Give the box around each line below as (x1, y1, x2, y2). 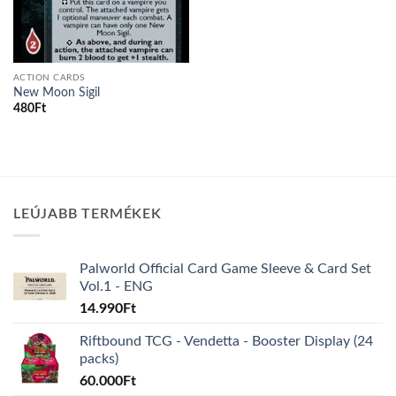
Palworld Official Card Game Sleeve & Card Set (80, 262, 371, 277)
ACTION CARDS (12, 72, 85, 82)
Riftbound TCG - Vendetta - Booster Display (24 (80, 334, 373, 349)
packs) (80, 352, 118, 367)
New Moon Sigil (12, 86, 100, 99)
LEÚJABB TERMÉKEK (13, 206, 162, 221)
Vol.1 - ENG (80, 279, 153, 294)
